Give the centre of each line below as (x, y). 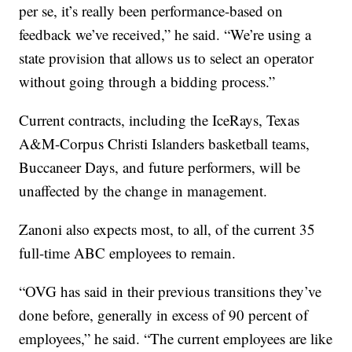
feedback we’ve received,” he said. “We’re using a (165, 34)
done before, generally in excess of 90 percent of (164, 314)
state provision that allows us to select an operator (167, 57)
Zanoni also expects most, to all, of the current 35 (167, 229)
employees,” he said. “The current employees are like (176, 338)
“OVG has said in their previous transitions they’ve (170, 291)
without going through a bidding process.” (147, 81)
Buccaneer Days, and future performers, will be (160, 167)
